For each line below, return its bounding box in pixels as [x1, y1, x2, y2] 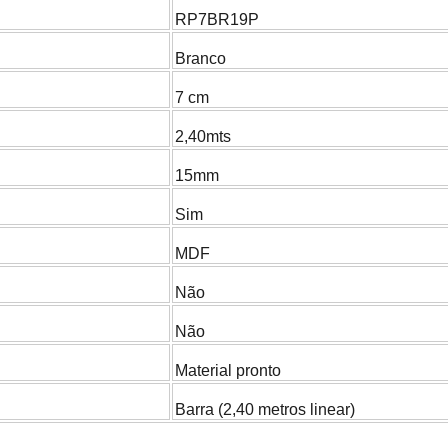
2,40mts [175, 128, 231, 146]
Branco [175, 50, 226, 68]
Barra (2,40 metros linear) [175, 401, 355, 419]
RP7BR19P [175, 11, 259, 29]
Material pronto [175, 362, 281, 380]
